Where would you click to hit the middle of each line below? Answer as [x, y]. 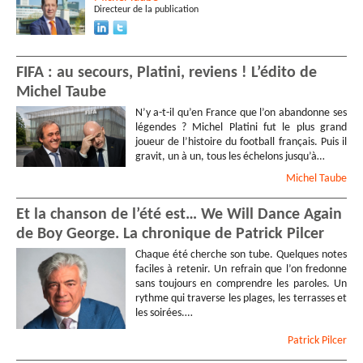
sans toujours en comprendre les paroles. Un [241, 284]
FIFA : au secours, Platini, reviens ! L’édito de [167, 73]
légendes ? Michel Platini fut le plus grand [241, 127]
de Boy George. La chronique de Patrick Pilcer [170, 235]
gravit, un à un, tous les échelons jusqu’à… [230, 156]
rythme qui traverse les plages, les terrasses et [241, 299]
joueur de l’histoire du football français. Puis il [241, 142]
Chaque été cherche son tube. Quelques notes [241, 255]
